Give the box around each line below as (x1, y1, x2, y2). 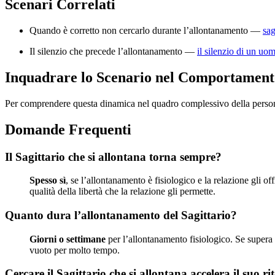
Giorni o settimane (29, 233, 106, 244)
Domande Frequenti (5, 121, 131, 137)
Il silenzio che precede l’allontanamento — (29, 45, 197, 56)
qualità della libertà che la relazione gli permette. (29, 186, 215, 197)
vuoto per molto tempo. (29, 244, 120, 255)
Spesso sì (29, 175, 66, 186)
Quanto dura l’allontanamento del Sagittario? (5, 208, 237, 222)
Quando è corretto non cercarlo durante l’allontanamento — (29, 25, 263, 36)
